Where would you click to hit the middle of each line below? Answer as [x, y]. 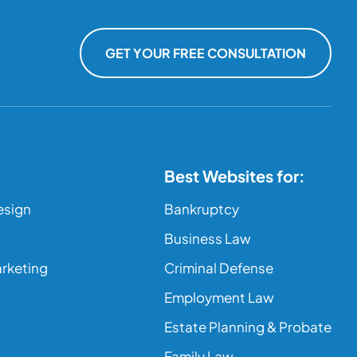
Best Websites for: [235, 176]
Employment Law [219, 297]
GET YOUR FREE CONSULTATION [206, 53]
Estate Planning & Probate [248, 327]
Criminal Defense [219, 268]
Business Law [208, 238]
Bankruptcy [202, 209]
